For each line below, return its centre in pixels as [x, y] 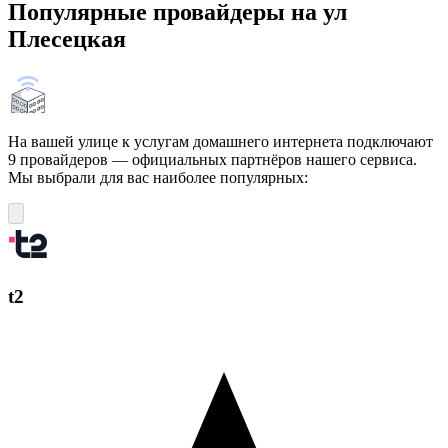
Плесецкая [67, 38]
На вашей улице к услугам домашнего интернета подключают [220, 141]
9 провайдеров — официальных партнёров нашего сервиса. [212, 159]
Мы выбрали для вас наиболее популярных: [158, 177]
